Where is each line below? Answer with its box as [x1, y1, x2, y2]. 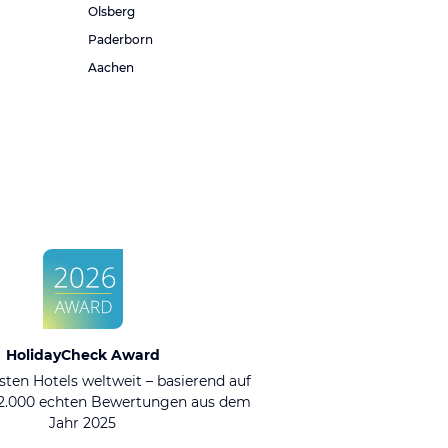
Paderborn [88, 32, 153, 47]
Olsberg [88, 4, 135, 19]
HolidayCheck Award [5, 346, 160, 364]
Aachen [88, 60, 134, 75]
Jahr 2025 [49, 414, 117, 432]
